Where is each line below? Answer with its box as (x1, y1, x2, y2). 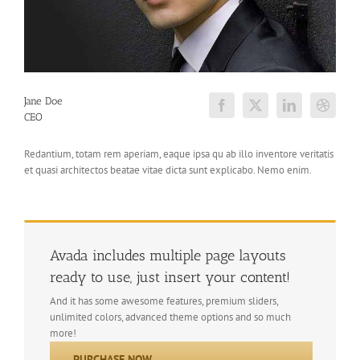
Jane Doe (24, 95, 63, 108)
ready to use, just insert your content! (50, 268, 290, 287)
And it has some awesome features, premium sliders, (50, 293, 278, 308)
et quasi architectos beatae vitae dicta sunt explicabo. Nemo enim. (24, 163, 312, 178)
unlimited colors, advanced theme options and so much (50, 309, 291, 324)
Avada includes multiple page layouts (50, 247, 286, 265)
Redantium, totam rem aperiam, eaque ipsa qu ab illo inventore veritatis (24, 147, 333, 162)
